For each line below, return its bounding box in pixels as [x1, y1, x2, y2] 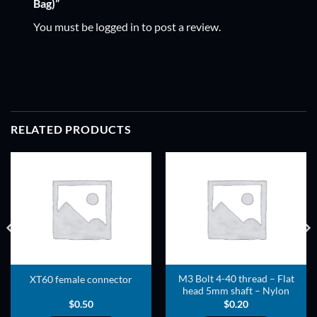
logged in [96, 19, 139, 33]
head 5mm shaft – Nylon [183, 285, 289, 297]
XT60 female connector [30, 273, 132, 285]
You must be [33, 19, 96, 33]
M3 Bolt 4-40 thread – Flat [178, 273, 294, 285]
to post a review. [139, 19, 221, 33]
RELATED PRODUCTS [11, 122, 132, 136]
